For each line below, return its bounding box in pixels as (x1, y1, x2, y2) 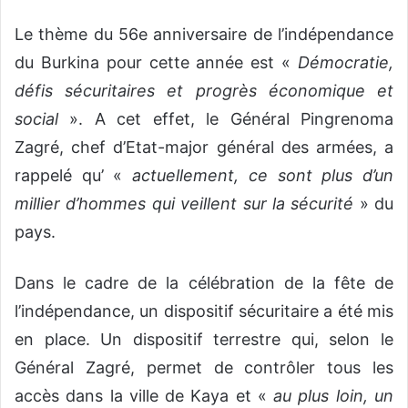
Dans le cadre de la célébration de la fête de (15, 273, 393, 293)
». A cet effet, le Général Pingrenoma (58, 109, 393, 129)
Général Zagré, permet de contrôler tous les (15, 358, 393, 378)
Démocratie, (291, 53, 394, 73)
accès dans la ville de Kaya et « (15, 386, 274, 406)
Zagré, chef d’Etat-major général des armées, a (15, 138, 393, 158)
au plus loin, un (273, 386, 394, 406)
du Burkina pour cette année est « (15, 53, 291, 73)
